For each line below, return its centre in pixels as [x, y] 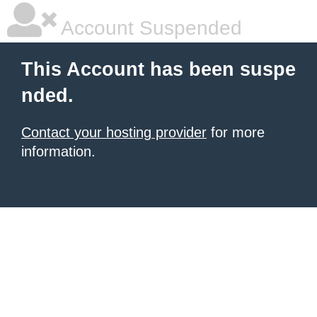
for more [236, 132]
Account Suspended [149, 28]
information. [58, 151]
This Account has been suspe [158, 69]
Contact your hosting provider [114, 132]
